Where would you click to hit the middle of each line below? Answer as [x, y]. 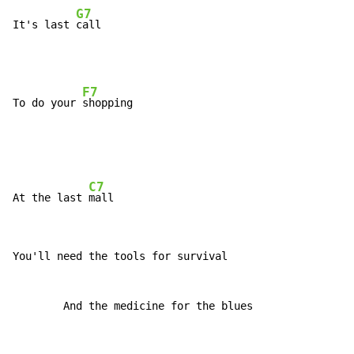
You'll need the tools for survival [120, 256]
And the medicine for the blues [133, 306]
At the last [51, 198]
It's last [44, 25]
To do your [47, 103]
